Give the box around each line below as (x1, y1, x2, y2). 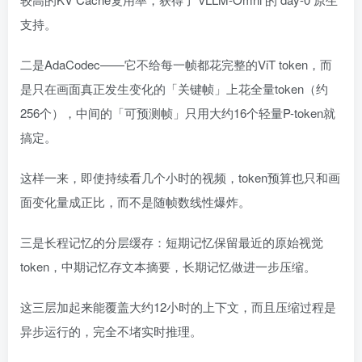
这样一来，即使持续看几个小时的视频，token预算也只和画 (20, 169, 340, 187)
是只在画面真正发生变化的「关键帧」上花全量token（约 (20, 80, 328, 98)
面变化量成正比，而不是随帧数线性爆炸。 (20, 193, 250, 211)
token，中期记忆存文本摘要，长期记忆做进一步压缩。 (20, 258, 316, 276)
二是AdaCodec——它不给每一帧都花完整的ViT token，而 (20, 56, 332, 74)
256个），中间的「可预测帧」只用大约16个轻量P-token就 (20, 104, 335, 122)
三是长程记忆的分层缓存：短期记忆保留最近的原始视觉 (20, 234, 323, 251)
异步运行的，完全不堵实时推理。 (20, 322, 202, 340)
